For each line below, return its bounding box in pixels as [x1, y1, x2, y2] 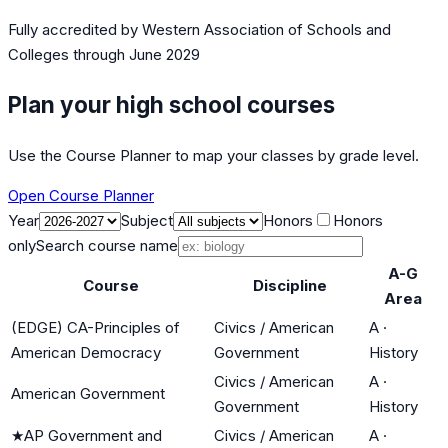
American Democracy [11, 342, 161, 362]
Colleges [8, 45, 69, 65]
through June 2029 [69, 45, 200, 65]
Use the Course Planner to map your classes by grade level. [8, 145, 419, 165]
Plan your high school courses [8, 90, 335, 118]
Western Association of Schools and [142, 20, 391, 40]
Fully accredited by [8, 20, 142, 40]
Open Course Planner [8, 185, 154, 205]
